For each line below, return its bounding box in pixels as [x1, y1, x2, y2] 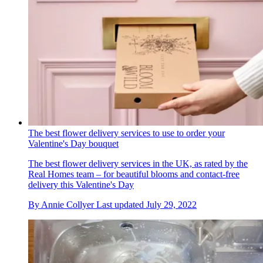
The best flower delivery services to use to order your [28, 127, 225, 138]
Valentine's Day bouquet [28, 138, 119, 149]
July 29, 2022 [146, 199, 197, 210]
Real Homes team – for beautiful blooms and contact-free [28, 168, 240, 179]
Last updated [96, 199, 146, 210]
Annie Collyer [41, 199, 94, 210]
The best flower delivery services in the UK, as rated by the [28, 158, 248, 168]
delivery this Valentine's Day [28, 179, 134, 190]
